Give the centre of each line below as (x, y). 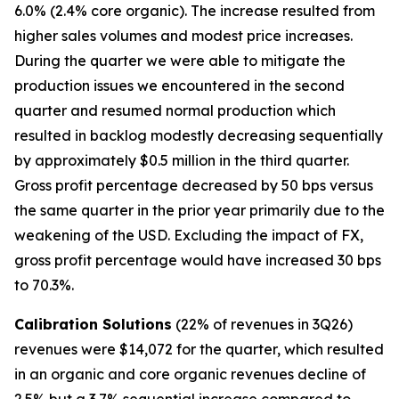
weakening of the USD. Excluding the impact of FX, (189, 235)
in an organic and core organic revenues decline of (190, 374)
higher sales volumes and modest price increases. (183, 36)
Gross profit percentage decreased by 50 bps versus (194, 185)
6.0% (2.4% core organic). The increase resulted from (195, 11)
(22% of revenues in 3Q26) (262, 324)
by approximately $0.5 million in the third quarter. (182, 160)
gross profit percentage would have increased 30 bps (198, 260)
